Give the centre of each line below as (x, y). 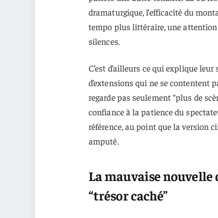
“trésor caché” (128, 195)
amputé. (103, 141)
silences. (104, 41)
